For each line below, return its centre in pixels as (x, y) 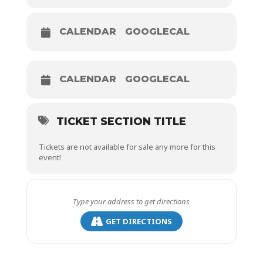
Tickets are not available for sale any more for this (127, 147)
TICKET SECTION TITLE (121, 122)
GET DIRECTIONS (139, 221)
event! (50, 158)
